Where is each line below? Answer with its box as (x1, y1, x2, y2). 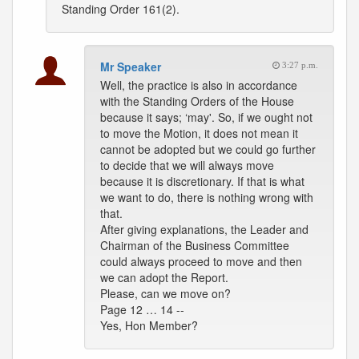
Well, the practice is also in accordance (100, 77, 297, 93)
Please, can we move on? (100, 285, 231, 301)
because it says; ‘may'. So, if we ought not (100, 109, 313, 125)
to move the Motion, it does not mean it (100, 125, 298, 141)
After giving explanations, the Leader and (100, 221, 309, 237)
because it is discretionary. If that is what (100, 173, 305, 189)
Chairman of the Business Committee (100, 237, 289, 253)
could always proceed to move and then (100, 253, 302, 269)
